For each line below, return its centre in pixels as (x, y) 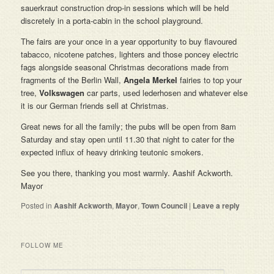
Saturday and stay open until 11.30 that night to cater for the (128, 139)
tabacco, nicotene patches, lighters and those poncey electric (130, 54)
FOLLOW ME (43, 245)
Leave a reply (217, 206)
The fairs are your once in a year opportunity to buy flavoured (129, 42)
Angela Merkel (151, 80)
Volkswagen (62, 93)
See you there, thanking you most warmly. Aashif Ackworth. (127, 173)
